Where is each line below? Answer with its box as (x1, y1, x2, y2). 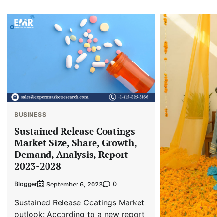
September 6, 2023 (46, 180, 103, 188)
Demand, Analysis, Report (15, 148, 128, 160)
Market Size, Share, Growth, (15, 136, 137, 149)
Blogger (15, 180, 37, 188)
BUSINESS (15, 111, 46, 119)
